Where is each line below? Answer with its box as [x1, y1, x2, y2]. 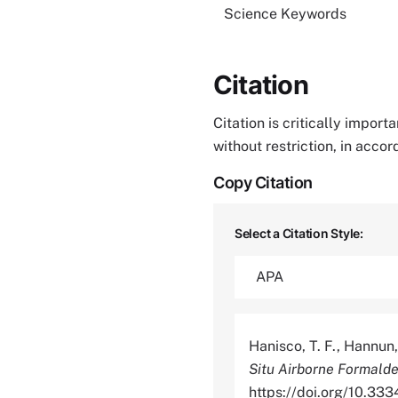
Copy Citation [213, 173, 313, 192]
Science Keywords [224, 5, 346, 22]
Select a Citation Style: [235, 226, 363, 241]
